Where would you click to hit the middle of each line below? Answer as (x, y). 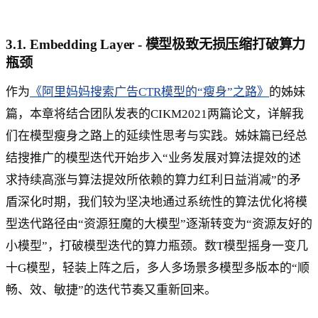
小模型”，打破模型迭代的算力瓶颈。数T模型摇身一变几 (157, 246)
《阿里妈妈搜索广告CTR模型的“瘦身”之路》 (149, 92)
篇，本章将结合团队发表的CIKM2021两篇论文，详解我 (155, 114)
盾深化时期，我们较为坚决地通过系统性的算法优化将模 (157, 202)
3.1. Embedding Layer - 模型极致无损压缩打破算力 (156, 45)
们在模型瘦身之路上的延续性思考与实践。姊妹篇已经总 (157, 136)
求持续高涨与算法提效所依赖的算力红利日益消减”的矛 (153, 180)
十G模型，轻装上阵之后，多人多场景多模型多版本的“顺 (158, 268)
